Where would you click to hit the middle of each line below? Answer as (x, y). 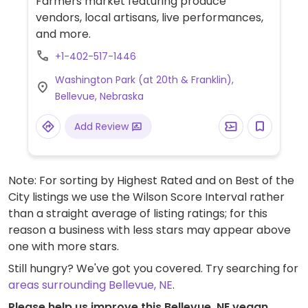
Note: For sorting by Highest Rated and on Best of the (151, 180)
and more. (63, 34)
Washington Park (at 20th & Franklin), (144, 80)
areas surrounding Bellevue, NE (90, 285)
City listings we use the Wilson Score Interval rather (146, 197)
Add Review (102, 126)
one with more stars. (64, 246)
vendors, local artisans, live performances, (149, 18)
